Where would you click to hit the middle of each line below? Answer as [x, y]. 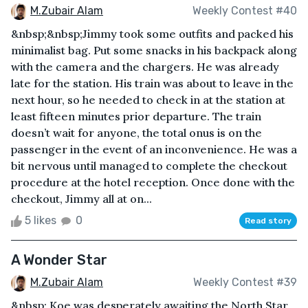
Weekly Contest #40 [245, 11]
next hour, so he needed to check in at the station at [148, 99]
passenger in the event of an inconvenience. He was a [154, 149]
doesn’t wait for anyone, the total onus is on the [136, 132]
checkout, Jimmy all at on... [81, 198]
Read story [268, 220]
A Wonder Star [59, 260]
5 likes [41, 220]
